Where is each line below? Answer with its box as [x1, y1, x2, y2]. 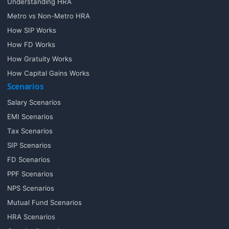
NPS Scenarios [7, 184, 54, 192]
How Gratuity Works [7, 55, 72, 63]
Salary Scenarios [7, 98, 61, 106]
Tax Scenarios [7, 126, 53, 135]
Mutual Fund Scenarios [7, 198, 82, 207]
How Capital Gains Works [7, 69, 89, 77]
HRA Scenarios [7, 212, 55, 221]
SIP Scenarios [7, 141, 51, 149]
